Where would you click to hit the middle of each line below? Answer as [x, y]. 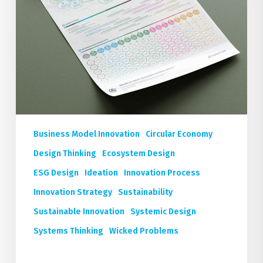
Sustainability [145, 193]
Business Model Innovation [86, 134]
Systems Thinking [68, 231]
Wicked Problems [144, 231]
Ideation [101, 173]
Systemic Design [163, 212]
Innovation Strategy [73, 193]
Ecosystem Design [138, 154]
